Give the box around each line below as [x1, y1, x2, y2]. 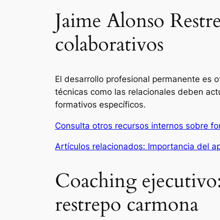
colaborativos [55, 30, 164, 58]
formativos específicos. [55, 99, 146, 110]
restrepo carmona [55, 191, 198, 218]
